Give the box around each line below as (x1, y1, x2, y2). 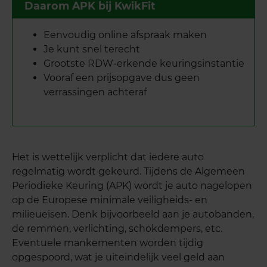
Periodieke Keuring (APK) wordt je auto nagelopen (12, 180, 252, 192)
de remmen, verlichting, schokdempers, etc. (12, 223, 222, 235)
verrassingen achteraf (44, 86, 147, 98)
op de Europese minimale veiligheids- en (12, 194, 207, 206)
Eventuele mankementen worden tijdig (12, 237, 203, 249)
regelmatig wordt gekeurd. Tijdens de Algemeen (12, 166, 245, 178)
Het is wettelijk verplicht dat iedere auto (12, 151, 204, 163)
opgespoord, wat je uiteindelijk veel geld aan (12, 252, 225, 263)
